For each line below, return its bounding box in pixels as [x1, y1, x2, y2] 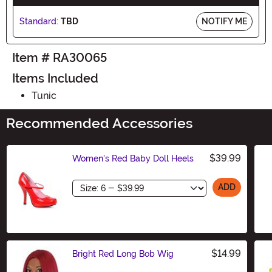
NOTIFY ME [202, 16, 247, 26]
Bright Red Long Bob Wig [72, 248, 174, 259]
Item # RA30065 [12, 50, 107, 65]
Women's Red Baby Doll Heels [72, 153, 194, 163]
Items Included [12, 70, 98, 86]
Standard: [19, 16, 58, 26]
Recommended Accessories [6, 115, 192, 132]
